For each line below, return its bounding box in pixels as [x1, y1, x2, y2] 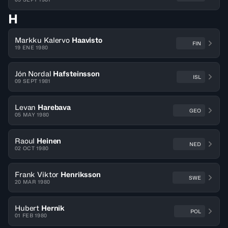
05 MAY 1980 [15, 111, 49, 118]
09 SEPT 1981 [15, 78, 51, 84]
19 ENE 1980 [15, 44, 48, 50]
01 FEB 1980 [15, 212, 47, 218]
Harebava [38, 103, 71, 111]
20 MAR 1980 [15, 179, 50, 185]
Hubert [15, 204, 40, 212]
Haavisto [71, 36, 102, 44]
